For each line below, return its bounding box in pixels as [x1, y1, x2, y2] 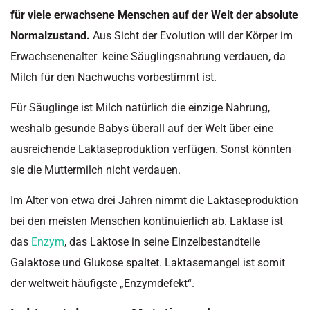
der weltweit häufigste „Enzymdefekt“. [10, 277, 194, 291]
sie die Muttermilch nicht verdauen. [10, 163, 181, 176]
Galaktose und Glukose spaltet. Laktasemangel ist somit [10, 256, 285, 270]
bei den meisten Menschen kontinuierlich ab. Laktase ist [10, 215, 283, 228]
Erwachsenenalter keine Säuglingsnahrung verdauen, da [10, 49, 286, 63]
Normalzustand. [10, 28, 90, 42]
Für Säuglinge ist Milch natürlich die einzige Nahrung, [10, 100, 270, 114]
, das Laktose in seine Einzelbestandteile [64, 235, 260, 249]
